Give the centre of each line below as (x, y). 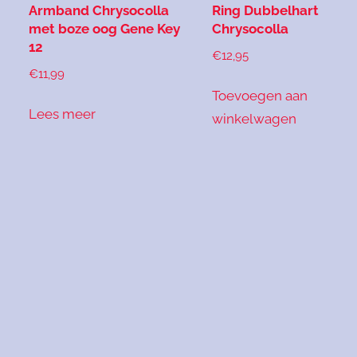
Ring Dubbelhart (266, 11)
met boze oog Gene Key (105, 29)
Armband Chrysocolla (99, 11)
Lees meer (63, 114)
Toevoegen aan (260, 95)
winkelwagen (255, 118)
